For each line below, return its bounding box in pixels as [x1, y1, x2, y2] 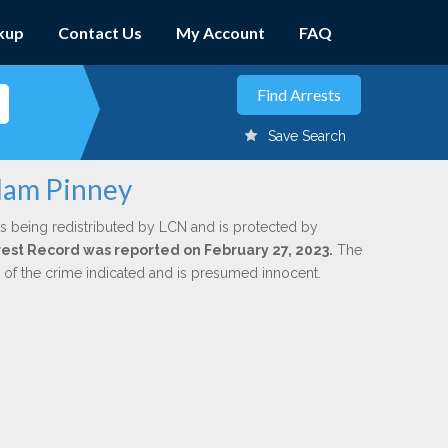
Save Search [268, 128, 346, 144]
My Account [176, 23, 265, 42]
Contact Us [58, 23, 142, 42]
